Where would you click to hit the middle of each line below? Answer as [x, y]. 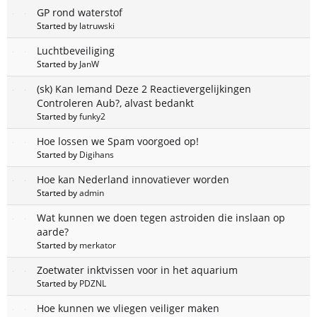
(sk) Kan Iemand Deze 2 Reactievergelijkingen [144, 89]
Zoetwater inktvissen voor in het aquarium [137, 270]
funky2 [92, 116]
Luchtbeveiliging [76, 51]
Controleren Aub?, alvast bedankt [115, 103]
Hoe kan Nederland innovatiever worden [133, 180]
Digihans [97, 155]
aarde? [53, 232]
